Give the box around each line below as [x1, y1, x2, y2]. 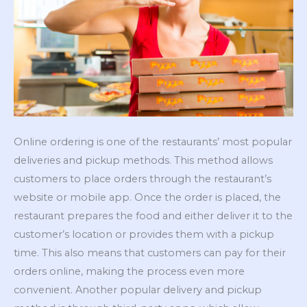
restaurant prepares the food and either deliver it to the [14, 209, 293, 222]
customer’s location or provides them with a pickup [14, 228, 274, 241]
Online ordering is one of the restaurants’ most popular [14, 135, 292, 148]
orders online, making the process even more [14, 265, 245, 278]
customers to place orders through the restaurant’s [14, 172, 271, 185]
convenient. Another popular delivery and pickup [14, 283, 262, 296]
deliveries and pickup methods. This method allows [14, 153, 273, 167]
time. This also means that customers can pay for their [14, 246, 286, 259]
